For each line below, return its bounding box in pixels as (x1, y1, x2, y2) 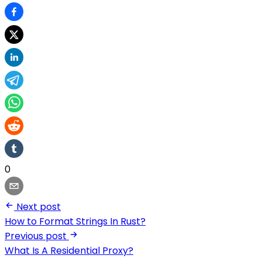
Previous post (5, 229, 67, 243)
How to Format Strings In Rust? (5, 214, 146, 228)
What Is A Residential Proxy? (5, 243, 133, 257)
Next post (16, 199, 61, 213)
